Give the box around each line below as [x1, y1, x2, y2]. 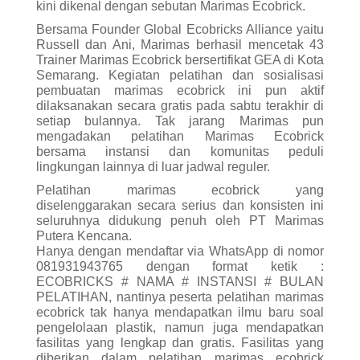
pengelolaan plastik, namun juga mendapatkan [35, 321, 325, 335]
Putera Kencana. [35, 229, 132, 243]
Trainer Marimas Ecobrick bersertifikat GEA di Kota [35, 53, 325, 67]
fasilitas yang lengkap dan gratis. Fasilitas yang [35, 336, 325, 350]
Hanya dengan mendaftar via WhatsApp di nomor [35, 244, 325, 259]
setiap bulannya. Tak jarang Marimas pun [35, 114, 325, 129]
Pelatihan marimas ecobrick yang [35, 183, 325, 198]
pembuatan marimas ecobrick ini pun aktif [35, 84, 325, 98]
